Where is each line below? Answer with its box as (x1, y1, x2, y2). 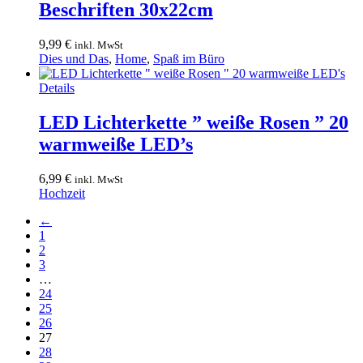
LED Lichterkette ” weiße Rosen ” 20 (39, 112, 348, 134)
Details (39, 81, 75, 96)
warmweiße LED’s (39, 134, 193, 156)
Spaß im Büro (153, 52, 224, 66)
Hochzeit (39, 186, 85, 201)
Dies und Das (39, 52, 109, 66)
